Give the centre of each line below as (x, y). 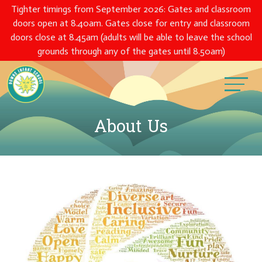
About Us (131, 127)
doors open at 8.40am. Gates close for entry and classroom (131, 23)
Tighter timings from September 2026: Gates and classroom (131, 9)
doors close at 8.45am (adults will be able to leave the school (131, 37)
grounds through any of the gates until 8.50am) (131, 51)
